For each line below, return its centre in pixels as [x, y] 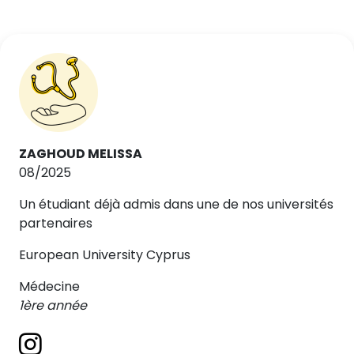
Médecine [49, 286]
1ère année [53, 305]
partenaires [56, 223]
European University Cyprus [105, 255]
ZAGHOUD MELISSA [81, 154]
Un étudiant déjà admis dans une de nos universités [176, 204]
